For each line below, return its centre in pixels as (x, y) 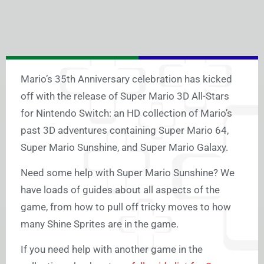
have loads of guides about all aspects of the (120, 190)
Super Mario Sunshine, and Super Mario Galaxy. (124, 148)
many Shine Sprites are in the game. (100, 224)
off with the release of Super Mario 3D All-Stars (125, 96)
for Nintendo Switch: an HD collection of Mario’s (126, 113)
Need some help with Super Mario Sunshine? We (128, 173)
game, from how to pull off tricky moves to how (126, 207)
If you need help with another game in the (112, 250)
